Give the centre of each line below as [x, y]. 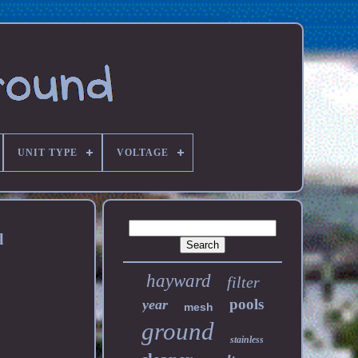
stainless [247, 340]
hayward [178, 281]
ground [178, 331]
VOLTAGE [142, 153]
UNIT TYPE [47, 153]
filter [243, 282]
